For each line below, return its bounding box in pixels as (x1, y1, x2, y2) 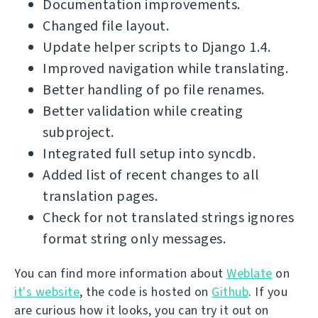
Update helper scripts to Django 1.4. (43, 38, 270, 57)
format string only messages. (43, 229, 226, 248)
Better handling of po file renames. (43, 80, 265, 99)
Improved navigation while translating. (43, 59, 288, 78)
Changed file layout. (43, 16, 169, 35)
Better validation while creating (43, 102, 243, 121)
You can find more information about (14, 265, 226, 282)
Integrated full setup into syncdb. (43, 144, 256, 163)
